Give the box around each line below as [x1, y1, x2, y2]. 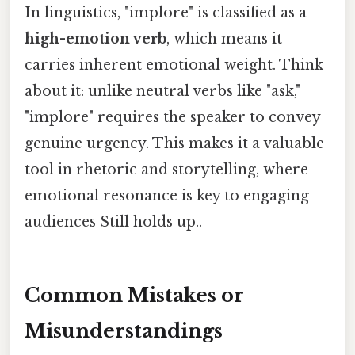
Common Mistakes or [25, 284, 244, 307]
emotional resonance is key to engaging [25, 187, 309, 205]
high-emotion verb [25, 30, 166, 48]
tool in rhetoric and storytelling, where [25, 161, 308, 179]
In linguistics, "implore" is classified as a [25, 4, 307, 22]
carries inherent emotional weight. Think [25, 56, 323, 74]
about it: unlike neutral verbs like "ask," [25, 82, 300, 101]
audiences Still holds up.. [25, 213, 202, 231]
